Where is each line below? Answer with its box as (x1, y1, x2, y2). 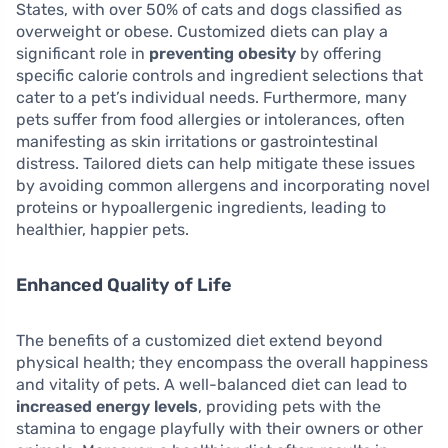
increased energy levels (16, 397, 198, 417)
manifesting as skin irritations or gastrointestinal (16, 132, 378, 152)
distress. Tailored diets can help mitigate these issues (16, 154, 415, 174)
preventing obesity (149, 44, 296, 64)
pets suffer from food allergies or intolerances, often (16, 110, 405, 130)
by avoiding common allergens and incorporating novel (16, 176, 430, 196)
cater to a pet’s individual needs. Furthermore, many (16, 88, 407, 108)
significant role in (16, 44, 149, 64)
